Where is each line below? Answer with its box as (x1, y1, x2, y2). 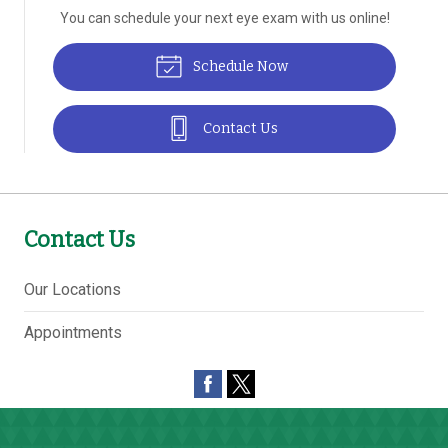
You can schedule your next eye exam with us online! (59, 10, 390, 26)
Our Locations (24, 280, 121, 299)
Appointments (24, 323, 122, 342)
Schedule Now (189, 58, 288, 75)
